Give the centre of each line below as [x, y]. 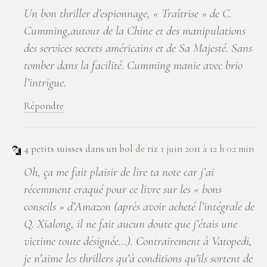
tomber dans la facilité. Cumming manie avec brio [133, 65]
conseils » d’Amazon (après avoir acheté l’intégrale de [139, 206]
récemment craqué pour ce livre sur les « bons [123, 189]
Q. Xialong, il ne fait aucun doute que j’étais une [131, 223]
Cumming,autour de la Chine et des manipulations [135, 30]
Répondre [44, 105]
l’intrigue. [45, 82]
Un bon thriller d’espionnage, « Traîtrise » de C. [128, 13]
